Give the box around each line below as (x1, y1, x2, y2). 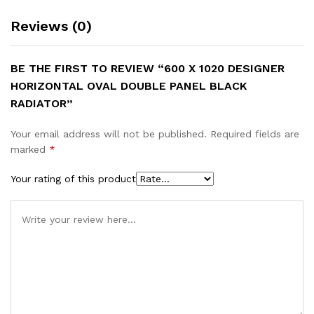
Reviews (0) (11, 17, 92, 34)
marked (11, 143, 49, 155)
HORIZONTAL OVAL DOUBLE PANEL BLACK (11, 78, 247, 93)
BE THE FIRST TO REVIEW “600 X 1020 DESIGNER (11, 61, 285, 75)
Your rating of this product (11, 172, 136, 184)
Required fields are (210, 128, 299, 139)
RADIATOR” (11, 96, 73, 110)
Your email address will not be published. (11, 128, 207, 139)
